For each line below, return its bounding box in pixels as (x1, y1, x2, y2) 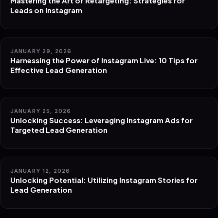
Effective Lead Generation (10, 65, 107, 74)
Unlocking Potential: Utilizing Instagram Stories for (10, 175, 198, 184)
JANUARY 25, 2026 (10, 108, 72, 114)
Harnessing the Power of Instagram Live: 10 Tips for (10, 55, 198, 65)
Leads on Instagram (10, 5, 82, 15)
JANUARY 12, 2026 (10, 167, 71, 174)
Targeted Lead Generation (10, 125, 108, 134)
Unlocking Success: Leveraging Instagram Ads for (10, 115, 193, 125)
